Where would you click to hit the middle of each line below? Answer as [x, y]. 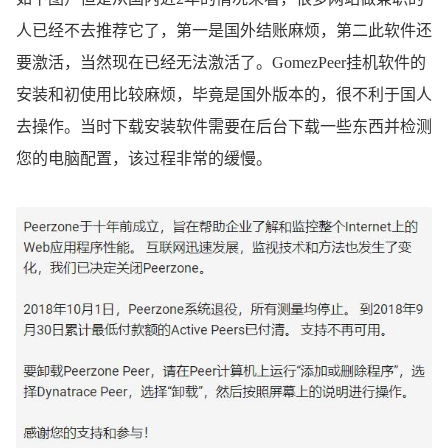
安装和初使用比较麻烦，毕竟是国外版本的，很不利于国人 [224, 94]
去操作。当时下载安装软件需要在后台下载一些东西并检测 [224, 126]
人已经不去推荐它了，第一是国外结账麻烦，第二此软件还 [224, 30]
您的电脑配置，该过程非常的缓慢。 [144, 158]
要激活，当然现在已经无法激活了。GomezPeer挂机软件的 [221, 62]
